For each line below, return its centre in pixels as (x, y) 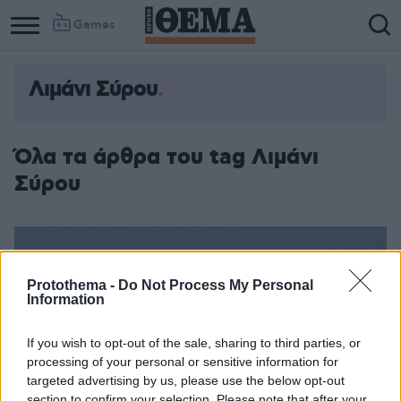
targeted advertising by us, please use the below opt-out (186, 380)
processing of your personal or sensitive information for (183, 362)
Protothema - (73, 285)
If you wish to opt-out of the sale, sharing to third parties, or (194, 343)
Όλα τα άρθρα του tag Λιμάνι (166, 158)
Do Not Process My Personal (216, 285)
